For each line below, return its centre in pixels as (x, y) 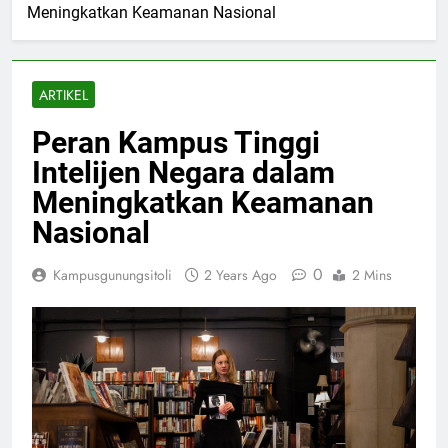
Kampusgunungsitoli (112, 275)
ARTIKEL (63, 95)
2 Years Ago (240, 275)
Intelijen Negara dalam (183, 173)
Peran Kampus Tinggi (176, 143)
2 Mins (372, 275)
